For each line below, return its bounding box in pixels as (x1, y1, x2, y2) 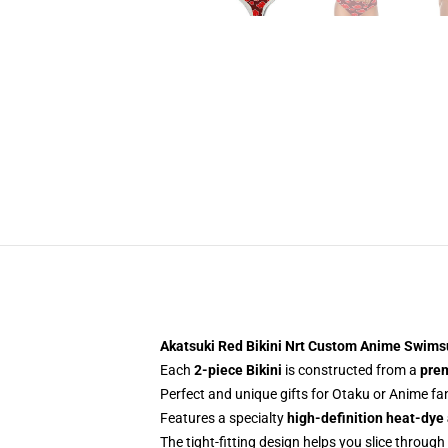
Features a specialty (160, 410, 287, 426)
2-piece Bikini (194, 362, 282, 378)
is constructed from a (282, 362, 420, 378)
